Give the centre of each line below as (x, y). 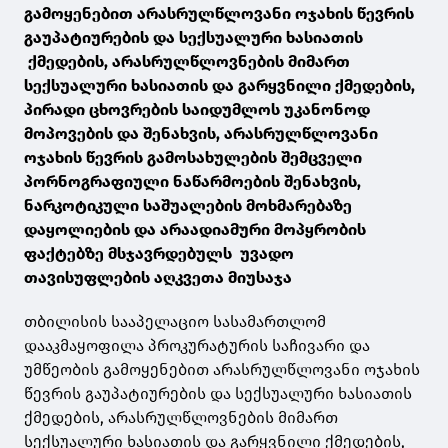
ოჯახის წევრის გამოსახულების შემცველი (193, 158)
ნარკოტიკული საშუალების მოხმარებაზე (188, 206)
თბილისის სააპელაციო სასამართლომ (175, 322)
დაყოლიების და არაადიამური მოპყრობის (195, 230)
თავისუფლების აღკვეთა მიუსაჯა (158, 278)
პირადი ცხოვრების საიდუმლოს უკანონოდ (197, 110)
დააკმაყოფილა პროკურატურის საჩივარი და (197, 346)
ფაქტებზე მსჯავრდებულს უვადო (159, 254)
